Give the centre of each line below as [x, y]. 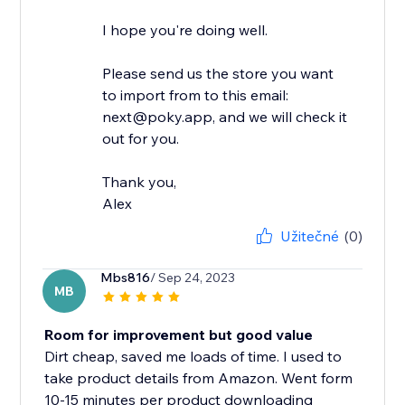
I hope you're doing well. [185, 30]
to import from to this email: [196, 95]
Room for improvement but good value [179, 335]
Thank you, [140, 182]
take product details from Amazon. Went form [199, 378]
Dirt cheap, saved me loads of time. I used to [193, 357]
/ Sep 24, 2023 [193, 278]
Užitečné [309, 236]
